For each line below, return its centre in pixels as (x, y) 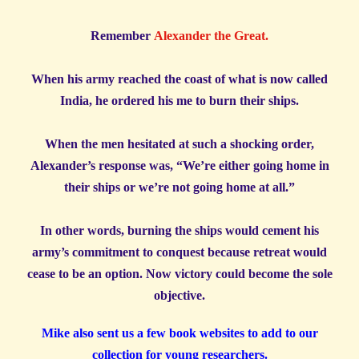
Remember (122, 36)
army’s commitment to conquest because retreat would (179, 252)
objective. (179, 296)
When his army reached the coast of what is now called (179, 79)
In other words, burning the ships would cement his (179, 231)
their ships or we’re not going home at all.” (179, 188)
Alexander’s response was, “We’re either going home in (179, 166)
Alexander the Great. (211, 36)
